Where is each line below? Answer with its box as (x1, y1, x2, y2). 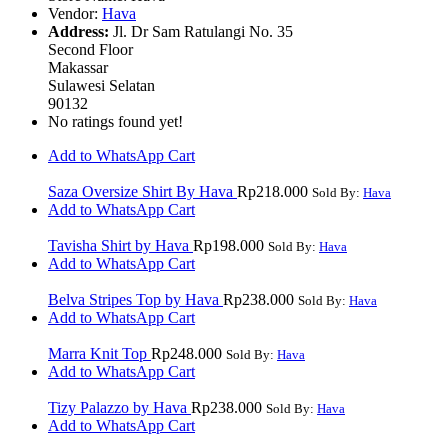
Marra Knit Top (48, 345, 151, 363)
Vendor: (48, 5, 102, 23)
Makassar (48, 59, 108, 77)
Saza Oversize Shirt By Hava (48, 183, 237, 201)
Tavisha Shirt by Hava (48, 237, 193, 255)
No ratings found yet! (48, 113, 183, 131)
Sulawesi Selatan (48, 77, 155, 95)
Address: (48, 23, 109, 41)
